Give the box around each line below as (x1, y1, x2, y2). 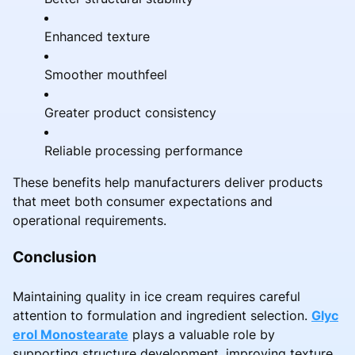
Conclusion (13, 246, 97, 266)
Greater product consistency (44, 104, 216, 120)
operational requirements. (13, 212, 166, 228)
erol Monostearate (13, 326, 128, 342)
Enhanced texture (44, 28, 150, 44)
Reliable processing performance (44, 142, 242, 158)
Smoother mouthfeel (44, 66, 167, 82)
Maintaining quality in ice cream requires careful (13, 288, 300, 304)
